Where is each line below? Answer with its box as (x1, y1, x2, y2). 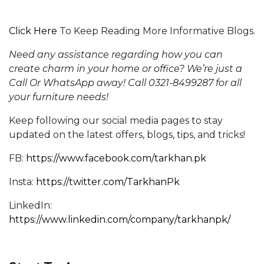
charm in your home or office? (42, 62, 184, 74)
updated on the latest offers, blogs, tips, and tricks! (9, 128, 245, 140)
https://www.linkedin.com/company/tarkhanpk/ (9, 213, 230, 225)
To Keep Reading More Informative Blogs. (57, 25, 255, 37)
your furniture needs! (9, 91, 108, 103)
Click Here (9, 25, 57, 37)
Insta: (9, 176, 36, 187)
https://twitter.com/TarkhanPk (36, 176, 180, 187)
